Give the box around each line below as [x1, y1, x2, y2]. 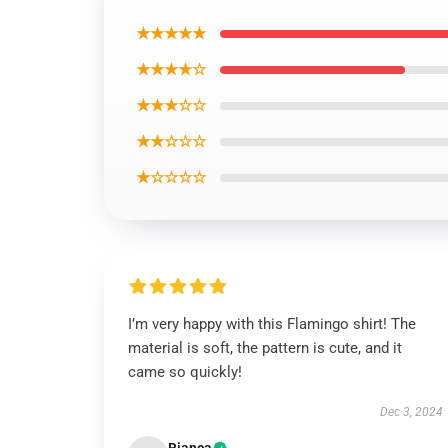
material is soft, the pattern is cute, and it [128, 339, 402, 357]
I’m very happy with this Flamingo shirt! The [128, 315, 416, 333]
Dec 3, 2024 [379, 405, 443, 419]
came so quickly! [128, 363, 242, 381]
